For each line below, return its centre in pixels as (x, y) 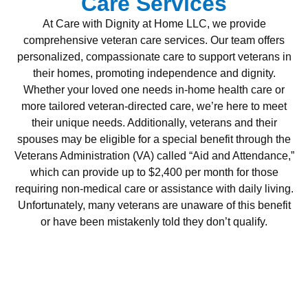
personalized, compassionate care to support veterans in (154, 56)
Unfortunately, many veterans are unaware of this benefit (154, 205)
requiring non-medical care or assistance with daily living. (154, 188)
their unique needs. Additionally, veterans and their (154, 122)
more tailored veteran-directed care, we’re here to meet (154, 106)
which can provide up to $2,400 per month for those (154, 172)
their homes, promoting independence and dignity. (154, 73)
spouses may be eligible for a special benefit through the (154, 139)
